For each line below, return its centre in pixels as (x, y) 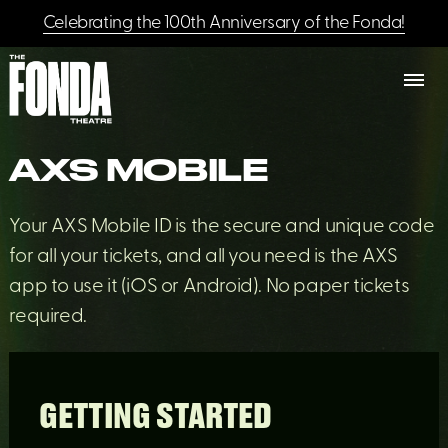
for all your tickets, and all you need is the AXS (203, 257)
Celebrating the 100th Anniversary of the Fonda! (224, 23)
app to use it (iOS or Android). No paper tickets (209, 287)
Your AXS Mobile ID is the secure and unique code (222, 227)
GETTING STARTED (155, 417)
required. (48, 317)
